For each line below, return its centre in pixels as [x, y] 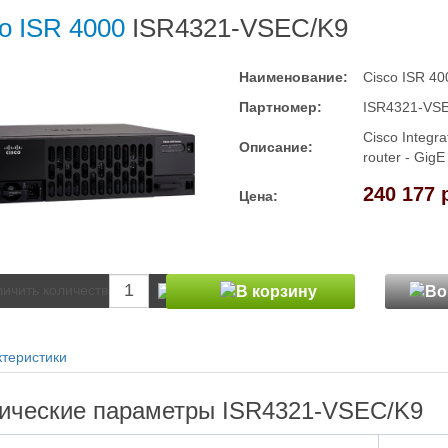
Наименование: [293, 77]
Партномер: [280, 107]
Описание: [275, 147]
